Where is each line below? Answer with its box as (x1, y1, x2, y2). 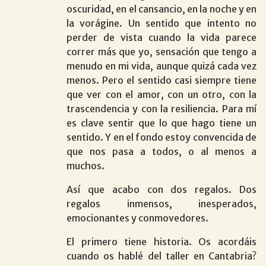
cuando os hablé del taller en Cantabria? (66, 249, 256, 262)
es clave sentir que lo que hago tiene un (66, 116, 256, 129)
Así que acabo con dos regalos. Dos (66, 183, 256, 195)
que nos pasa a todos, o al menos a (66, 145, 256, 157)
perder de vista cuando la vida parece (66, 31, 256, 43)
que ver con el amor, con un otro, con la (66, 88, 256, 100)
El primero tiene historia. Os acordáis (66, 235, 256, 248)
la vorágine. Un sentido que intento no (66, 17, 256, 29)
